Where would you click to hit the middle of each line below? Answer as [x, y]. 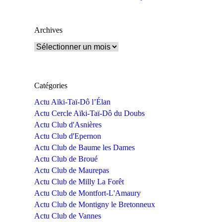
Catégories [51, 85]
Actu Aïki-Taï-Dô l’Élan [72, 102]
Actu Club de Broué [66, 159]
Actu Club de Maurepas [72, 170]
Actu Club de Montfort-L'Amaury [87, 193]
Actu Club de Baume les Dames [84, 147]
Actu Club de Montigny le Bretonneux [95, 204]
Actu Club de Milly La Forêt [79, 181]
